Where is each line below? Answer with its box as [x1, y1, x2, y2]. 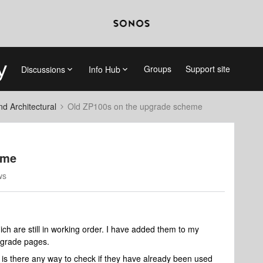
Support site [185, 63, 230, 75]
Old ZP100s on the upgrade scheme [68, 100, 203, 112]
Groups [143, 63, 171, 75]
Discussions [21, 63, 65, 75]
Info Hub [88, 63, 120, 75]
